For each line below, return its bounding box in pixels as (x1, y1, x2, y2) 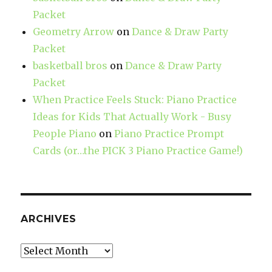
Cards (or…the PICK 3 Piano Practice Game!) (33, 144, 243, 157)
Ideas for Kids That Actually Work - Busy (33, 110, 232, 123)
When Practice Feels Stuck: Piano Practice (33, 93, 237, 106)
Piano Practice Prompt (114, 127, 225, 140)
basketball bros (33, 59, 108, 72)
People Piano (33, 127, 97, 140)
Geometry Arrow (33, 25, 115, 38)
